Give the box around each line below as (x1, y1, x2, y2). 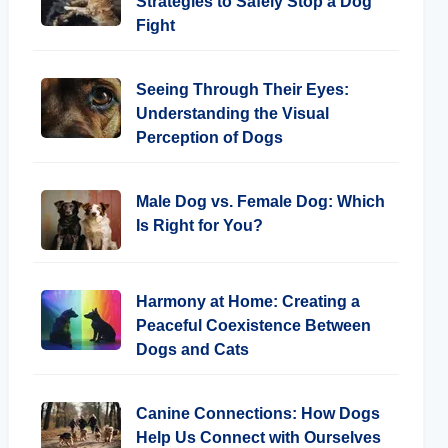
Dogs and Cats (136, 341, 249, 358)
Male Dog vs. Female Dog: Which (136, 193, 385, 210)
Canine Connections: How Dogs (136, 405, 380, 422)
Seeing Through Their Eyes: (136, 81, 349, 98)
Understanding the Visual (136, 105, 329, 122)
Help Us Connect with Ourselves (136, 429, 381, 446)
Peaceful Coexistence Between (136, 317, 371, 334)
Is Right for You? (136, 217, 263, 234)
